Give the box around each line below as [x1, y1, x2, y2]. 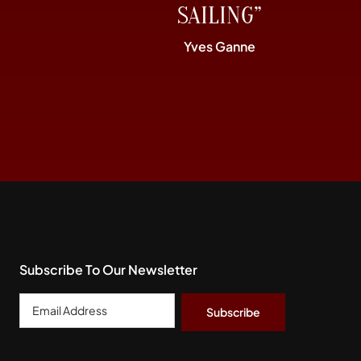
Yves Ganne [184, 38, 255, 56]
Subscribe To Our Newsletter [19, 260, 198, 278]
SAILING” [177, 2, 262, 31]
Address [19, 317, 72, 334]
